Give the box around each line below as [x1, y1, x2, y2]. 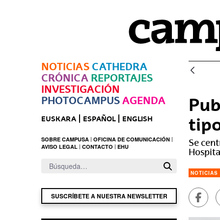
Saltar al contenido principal [4, 16, 112, 29]
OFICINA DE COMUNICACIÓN [93, 136, 170, 143]
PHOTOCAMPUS [41, 94, 120, 107]
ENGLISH [122, 114, 153, 123]
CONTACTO [82, 143, 113, 150]
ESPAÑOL [83, 114, 115, 123]
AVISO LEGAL [41, 143, 78, 150]
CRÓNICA [41, 72, 88, 84]
